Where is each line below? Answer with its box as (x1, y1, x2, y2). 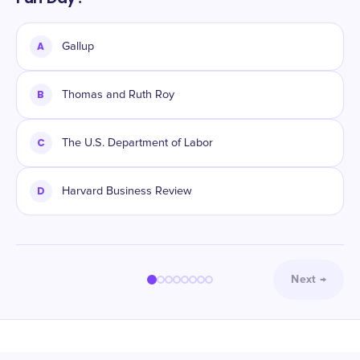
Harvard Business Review (62, 186, 192, 197)
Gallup (62, 41, 94, 52)
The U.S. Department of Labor (62, 137, 213, 149)
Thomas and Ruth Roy (62, 89, 174, 100)
